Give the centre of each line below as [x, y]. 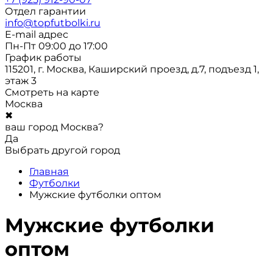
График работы [43, 58]
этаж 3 [21, 81]
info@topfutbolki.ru [53, 23]
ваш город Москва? [54, 127]
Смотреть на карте [52, 92]
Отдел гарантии [45, 11]
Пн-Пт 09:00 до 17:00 [56, 46]
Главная [49, 172]
